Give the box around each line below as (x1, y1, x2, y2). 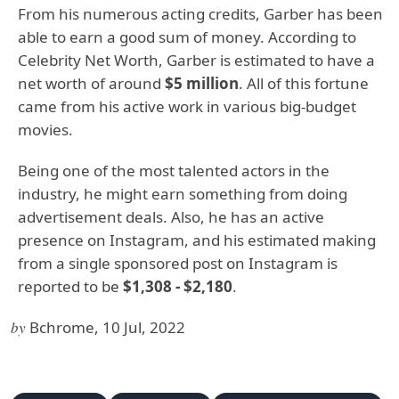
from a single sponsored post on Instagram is (18, 252, 338, 273)
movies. (18, 118, 73, 140)
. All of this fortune (239, 72, 369, 94)
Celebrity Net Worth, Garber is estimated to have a (18, 49, 375, 70)
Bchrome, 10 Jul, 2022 (29, 316, 185, 338)
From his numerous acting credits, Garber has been (18, 3, 383, 24)
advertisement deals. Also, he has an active (18, 206, 324, 227)
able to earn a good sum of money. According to (18, 26, 356, 47)
